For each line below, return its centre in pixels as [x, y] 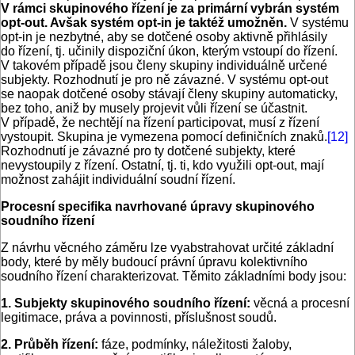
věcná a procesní [300, 303]
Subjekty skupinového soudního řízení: [132, 303]
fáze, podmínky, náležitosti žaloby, [195, 345]
